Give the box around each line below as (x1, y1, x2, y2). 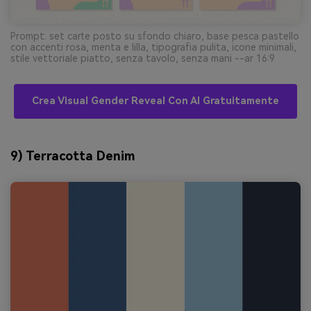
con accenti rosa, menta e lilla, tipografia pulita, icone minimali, (10, 41, 296, 53)
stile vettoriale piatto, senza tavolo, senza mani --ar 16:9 (10, 52, 275, 64)
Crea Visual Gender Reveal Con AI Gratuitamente (32, 94, 279, 107)
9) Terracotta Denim (10, 148, 135, 163)
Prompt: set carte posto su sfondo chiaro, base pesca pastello (10, 30, 299, 42)
